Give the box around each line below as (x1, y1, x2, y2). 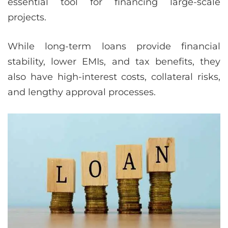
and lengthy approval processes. (8, 87, 156, 98)
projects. (8, 12, 46, 23)
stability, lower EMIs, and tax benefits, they (8, 56, 220, 68)
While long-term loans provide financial (8, 41, 220, 52)
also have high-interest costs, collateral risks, (8, 71, 220, 83)
